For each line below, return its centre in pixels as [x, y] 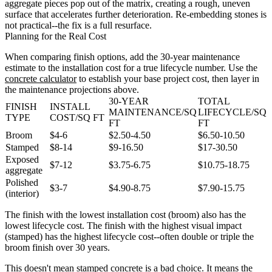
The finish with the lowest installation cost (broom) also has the [125, 214]
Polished [22, 182]
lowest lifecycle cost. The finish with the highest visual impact [123, 225]
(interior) [22, 193]
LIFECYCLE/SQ [232, 112]
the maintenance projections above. [72, 89]
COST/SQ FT [77, 117]
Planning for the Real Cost [56, 36]
